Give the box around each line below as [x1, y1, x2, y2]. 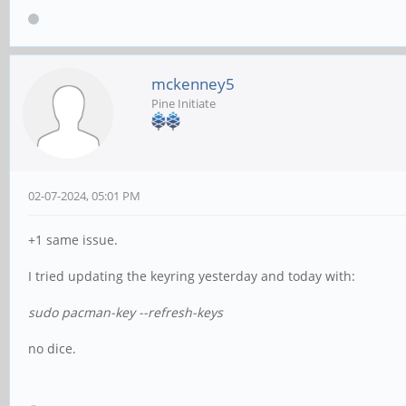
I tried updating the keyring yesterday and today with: [28, 267, 355, 285]
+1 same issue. [28, 231, 118, 249]
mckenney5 [151, 73, 235, 95]
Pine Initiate [151, 95, 216, 112]
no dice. [28, 340, 76, 358]
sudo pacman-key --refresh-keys [28, 304, 223, 322]
